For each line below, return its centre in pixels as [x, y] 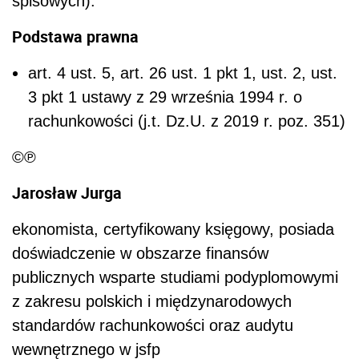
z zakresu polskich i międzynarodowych [152, 302]
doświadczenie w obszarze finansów [140, 254]
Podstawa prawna [75, 37]
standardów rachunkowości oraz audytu [153, 326]
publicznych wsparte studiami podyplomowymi [175, 278]
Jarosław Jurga [67, 193]
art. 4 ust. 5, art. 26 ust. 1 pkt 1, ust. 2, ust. [183, 73]
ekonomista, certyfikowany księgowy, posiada [173, 230]
